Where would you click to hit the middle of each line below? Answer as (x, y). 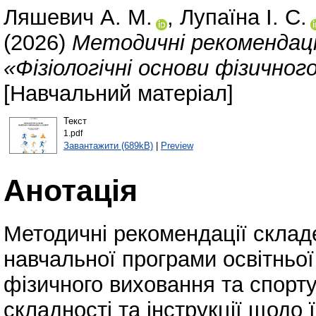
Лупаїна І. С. (243, 18)
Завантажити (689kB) (108, 145)
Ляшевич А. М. (78, 18)
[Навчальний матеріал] (119, 94)
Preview (177, 145)
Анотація (71, 190)
